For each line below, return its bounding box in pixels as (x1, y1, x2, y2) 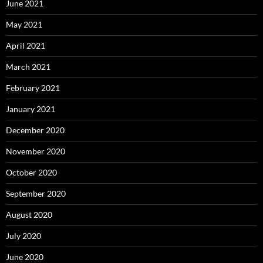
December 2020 (6, 124, 65, 135)
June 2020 (6, 251, 43, 262)
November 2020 (6, 146, 65, 156)
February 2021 (6, 82, 60, 93)
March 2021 (6, 61, 50, 72)
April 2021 (6, 40, 45, 50)
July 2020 (6, 230, 41, 241)
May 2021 (6, 19, 42, 29)
